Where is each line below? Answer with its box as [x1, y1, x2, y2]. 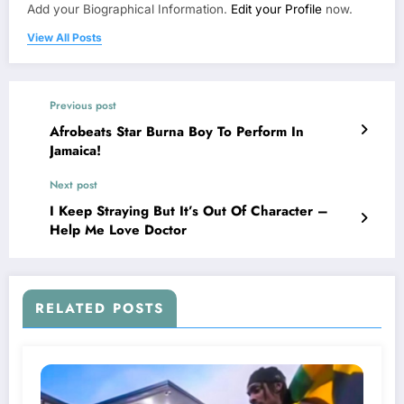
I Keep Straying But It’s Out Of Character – [50, 200, 328, 221]
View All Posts [27, 30, 102, 44]
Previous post [50, 96, 116, 114]
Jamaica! [50, 140, 101, 161]
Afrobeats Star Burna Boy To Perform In [50, 121, 304, 142]
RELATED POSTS [35, 298, 164, 318]
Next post [50, 176, 97, 193]
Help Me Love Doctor [50, 219, 187, 240]
